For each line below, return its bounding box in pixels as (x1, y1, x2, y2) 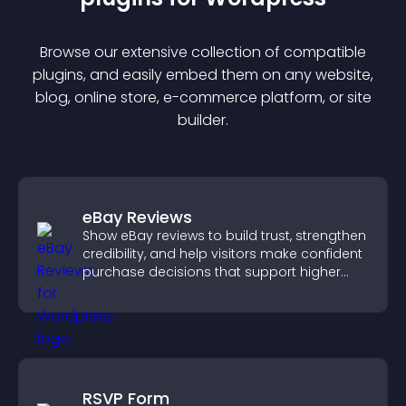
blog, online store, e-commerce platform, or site (34, 87, 372, 108)
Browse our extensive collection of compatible (40, 42, 366, 63)
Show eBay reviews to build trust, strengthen (82, 227, 366, 245)
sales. (82, 281, 120, 299)
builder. (178, 110, 228, 130)
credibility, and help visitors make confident (82, 245, 362, 263)
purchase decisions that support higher (82, 263, 341, 281)
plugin (33, 64, 76, 85)
